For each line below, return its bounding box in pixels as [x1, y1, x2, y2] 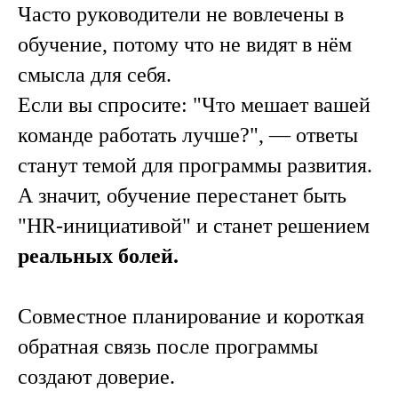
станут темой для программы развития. [18, 154, 372, 177]
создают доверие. [18, 365, 175, 388]
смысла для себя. [18, 63, 171, 86]
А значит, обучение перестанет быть [18, 184, 346, 207]
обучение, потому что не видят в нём [18, 33, 352, 56]
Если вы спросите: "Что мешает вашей [18, 93, 370, 116]
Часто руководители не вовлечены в [18, 3, 344, 26]
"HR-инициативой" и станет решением [18, 214, 370, 237]
